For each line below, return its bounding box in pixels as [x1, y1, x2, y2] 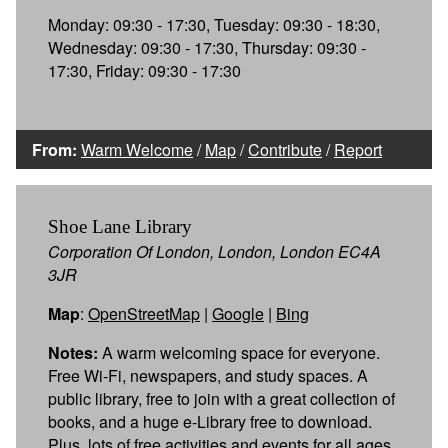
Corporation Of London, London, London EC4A [48, 239, 381, 263]
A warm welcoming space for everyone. [98, 340, 380, 364]
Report [334, 137, 382, 161]
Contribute [248, 137, 322, 161]
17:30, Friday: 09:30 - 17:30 [48, 58, 241, 82]
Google [212, 301, 264, 325]
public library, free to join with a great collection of [48, 386, 395, 410]
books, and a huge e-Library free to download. [48, 409, 372, 433]
